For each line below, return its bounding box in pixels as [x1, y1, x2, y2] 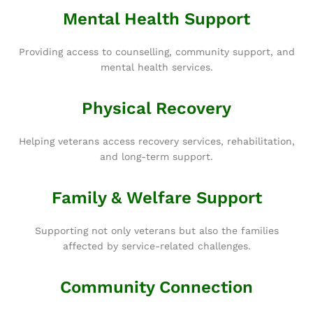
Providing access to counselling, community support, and [18, 45, 295, 57]
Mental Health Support [63, 8, 250, 29]
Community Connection [60, 277, 253, 297]
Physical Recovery [82, 98, 231, 118]
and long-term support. [100, 150, 213, 162]
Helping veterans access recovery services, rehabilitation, [18, 135, 295, 147]
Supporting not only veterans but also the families [34, 224, 279, 236]
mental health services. [100, 61, 213, 73]
